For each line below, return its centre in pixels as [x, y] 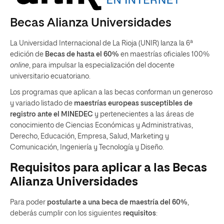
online [19, 65]
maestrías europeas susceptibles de [133, 103]
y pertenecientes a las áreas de [143, 114]
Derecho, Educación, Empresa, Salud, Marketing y [89, 136]
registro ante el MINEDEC [51, 114]
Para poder [28, 202]
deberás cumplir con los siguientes [66, 213]
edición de [27, 54]
